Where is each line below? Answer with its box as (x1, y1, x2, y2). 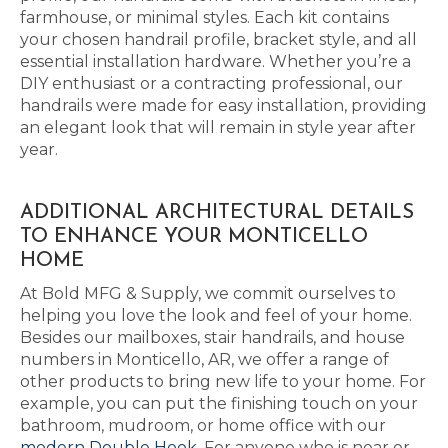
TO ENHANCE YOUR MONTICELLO (20, 227, 368, 247)
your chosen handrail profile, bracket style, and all (20, 30, 417, 49)
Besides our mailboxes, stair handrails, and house (20, 328, 405, 347)
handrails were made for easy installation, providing (20, 96, 427, 115)
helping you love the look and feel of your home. (20, 306, 412, 325)
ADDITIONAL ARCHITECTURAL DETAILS (20, 203, 414, 223)
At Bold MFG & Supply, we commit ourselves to (20, 284, 396, 303)
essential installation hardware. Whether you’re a (20, 52, 411, 71)
